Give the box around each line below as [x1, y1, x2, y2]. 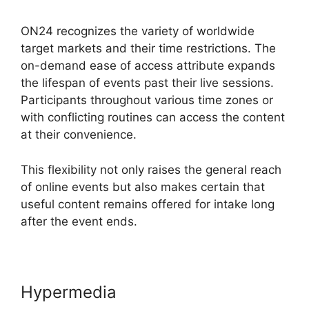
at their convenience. [21, 128, 137, 142]
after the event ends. [21, 214, 137, 228]
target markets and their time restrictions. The [21, 41, 276, 56]
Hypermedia [21, 281, 117, 302]
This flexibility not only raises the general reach [21, 162, 281, 177]
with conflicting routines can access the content [21, 110, 285, 125]
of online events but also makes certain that [21, 179, 265, 194]
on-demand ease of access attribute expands [21, 59, 275, 73]
